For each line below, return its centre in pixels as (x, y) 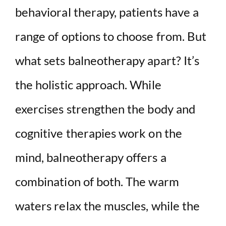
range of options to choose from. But (111, 36)
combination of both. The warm (97, 181)
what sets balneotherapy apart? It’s (107, 60)
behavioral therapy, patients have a (107, 12)
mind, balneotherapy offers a (91, 157)
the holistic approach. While (88, 84)
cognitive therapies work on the (99, 133)
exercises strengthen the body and (105, 108)
